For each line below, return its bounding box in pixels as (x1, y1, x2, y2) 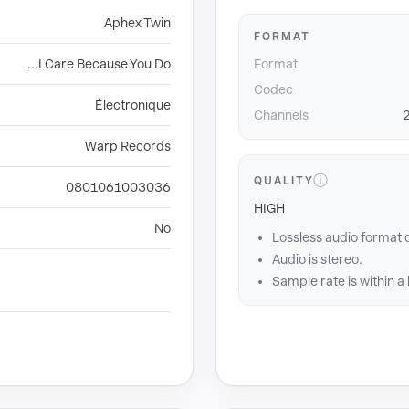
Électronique (95, 98, 171, 112)
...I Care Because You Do (27, 57, 171, 71)
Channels (254, 108, 309, 122)
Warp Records (85, 139, 171, 153)
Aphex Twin (104, 16, 171, 30)
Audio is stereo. (272, 252, 362, 267)
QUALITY (254, 174, 314, 187)
